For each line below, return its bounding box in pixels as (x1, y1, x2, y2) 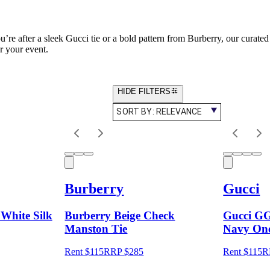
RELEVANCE (155, 107, 202, 117)
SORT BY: (116, 107, 156, 117)
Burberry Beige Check (64, 209, 175, 222)
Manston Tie (64, 222, 128, 235)
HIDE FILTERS (118, 86, 171, 96)
